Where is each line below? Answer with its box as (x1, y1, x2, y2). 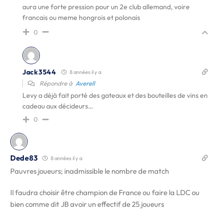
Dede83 (10, 153, 38, 163)
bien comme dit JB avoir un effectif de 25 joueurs (10, 200, 164, 209)
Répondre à (38, 79, 75, 87)
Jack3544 (22, 67, 56, 76)
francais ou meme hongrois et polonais (22, 13, 140, 22)
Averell (75, 79, 95, 87)
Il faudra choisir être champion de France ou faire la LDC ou (10, 188, 200, 197)
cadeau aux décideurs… (22, 102, 93, 110)
